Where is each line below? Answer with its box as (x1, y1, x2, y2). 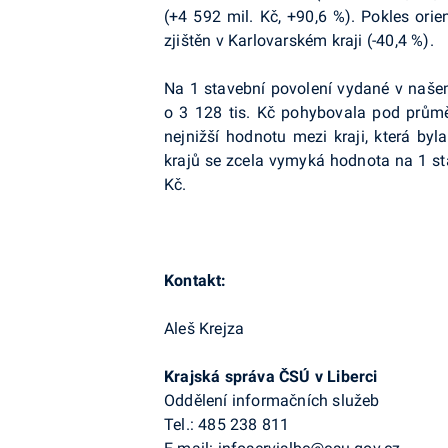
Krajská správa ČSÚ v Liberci (164, 367, 378, 386)
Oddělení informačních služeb (164, 391, 380, 410)
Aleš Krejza (164, 319, 245, 338)
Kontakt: (164, 271, 227, 290)
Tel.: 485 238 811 (164, 415, 290, 434)
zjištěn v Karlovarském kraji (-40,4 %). (164, 31, 434, 50)
